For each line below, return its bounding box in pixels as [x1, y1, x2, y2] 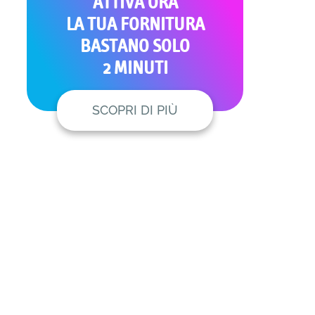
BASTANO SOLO [80, 38, 191, 56]
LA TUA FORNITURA [65, 16, 205, 34]
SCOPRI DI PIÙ [92, 103, 179, 118]
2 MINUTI [102, 60, 168, 77]
